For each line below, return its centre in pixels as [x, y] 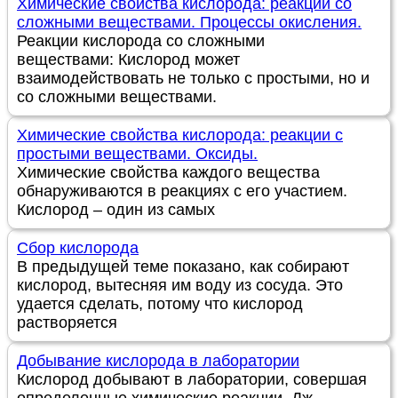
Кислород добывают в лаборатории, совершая [192, 380]
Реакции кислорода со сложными [141, 41]
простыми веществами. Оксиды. [137, 154]
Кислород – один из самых [116, 210]
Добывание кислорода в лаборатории [158, 361]
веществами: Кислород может [128, 60]
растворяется [67, 323]
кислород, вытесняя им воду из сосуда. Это [180, 286]
